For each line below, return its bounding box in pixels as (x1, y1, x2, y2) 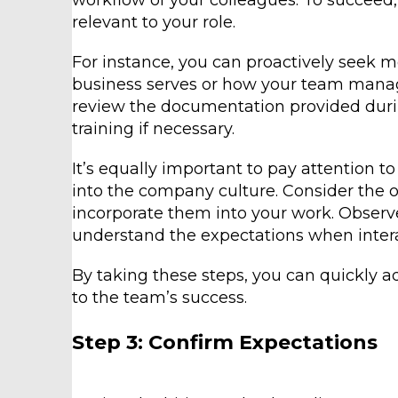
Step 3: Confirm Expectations (71, 330, 378, 354)
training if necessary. (71, 119, 235, 139)
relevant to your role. (71, 12, 235, 32)
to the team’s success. (71, 288, 247, 307)
